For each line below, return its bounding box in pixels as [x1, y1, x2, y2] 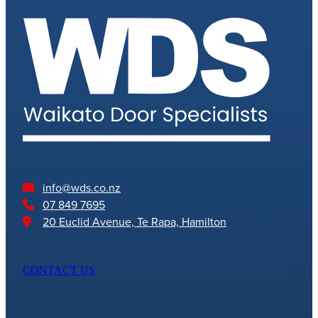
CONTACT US [23, 264, 95, 277]
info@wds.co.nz [43, 180, 121, 196]
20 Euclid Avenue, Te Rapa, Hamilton [43, 214, 226, 230]
